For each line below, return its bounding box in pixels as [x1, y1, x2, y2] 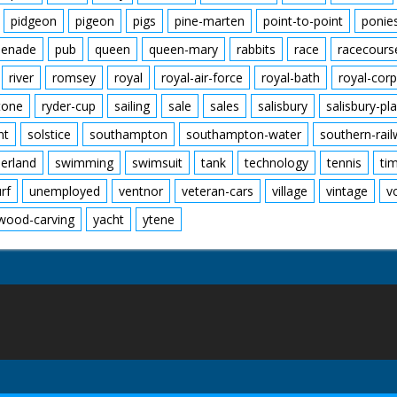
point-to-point [263, 12, 343, 29]
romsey [52, 69, 96, 86]
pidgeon [11, 12, 57, 29]
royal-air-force [161, 69, 243, 86]
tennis [327, 154, 362, 171]
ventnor [119, 183, 163, 199]
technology [245, 154, 308, 171]
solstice [27, 126, 71, 143]
